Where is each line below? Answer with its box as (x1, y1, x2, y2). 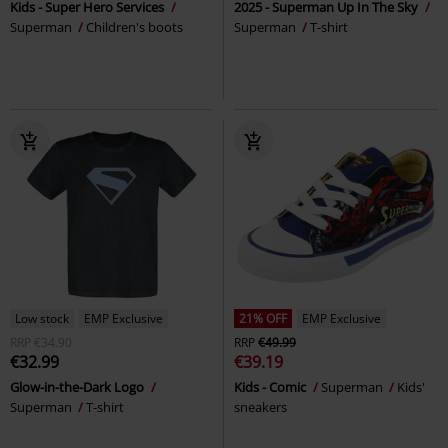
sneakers (234, 398, 287, 417)
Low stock (15, 310, 69, 328)
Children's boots (86, 18, 183, 37)
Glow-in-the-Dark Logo (10, 378, 147, 397)
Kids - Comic (234, 378, 309, 397)
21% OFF (239, 310, 287, 328)
